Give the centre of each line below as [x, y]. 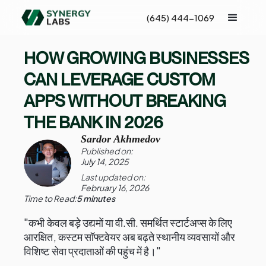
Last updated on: [113, 177]
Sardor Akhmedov [121, 139]
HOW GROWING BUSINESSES [137, 58]
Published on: [107, 151]
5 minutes [96, 198]
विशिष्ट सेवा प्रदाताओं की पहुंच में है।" [93, 251]
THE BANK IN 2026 [94, 122]
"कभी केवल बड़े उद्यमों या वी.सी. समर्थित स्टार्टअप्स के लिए [128, 222]
